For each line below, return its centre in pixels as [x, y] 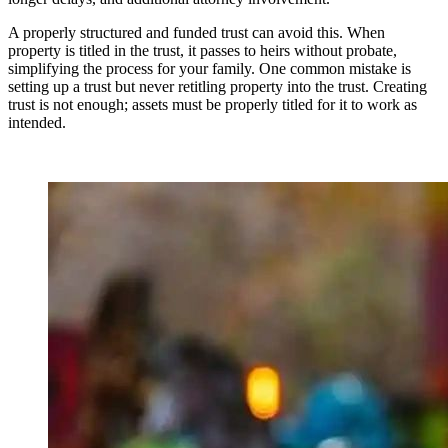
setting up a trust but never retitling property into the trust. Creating [217, 87]
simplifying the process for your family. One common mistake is [209, 69]
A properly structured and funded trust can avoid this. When [196, 33]
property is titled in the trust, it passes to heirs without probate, [202, 51]
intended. [37, 123]
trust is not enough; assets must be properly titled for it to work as [212, 105]
